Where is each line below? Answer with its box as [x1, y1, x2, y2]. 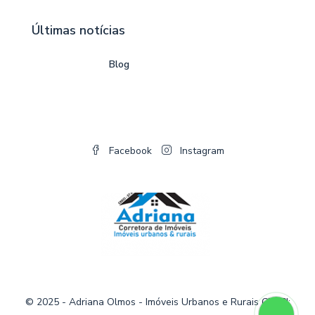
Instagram [177, 143, 224, 157]
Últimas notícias [32, 21, 125, 39]
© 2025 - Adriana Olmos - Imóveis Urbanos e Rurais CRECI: [25, 295, 290, 309]
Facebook [106, 143, 152, 157]
